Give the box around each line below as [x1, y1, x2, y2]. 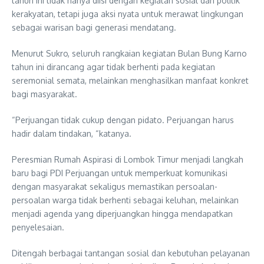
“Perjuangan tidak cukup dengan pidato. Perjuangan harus [12, 115, 234, 126]
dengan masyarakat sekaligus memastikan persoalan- [12, 181, 217, 192]
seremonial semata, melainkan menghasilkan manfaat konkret [12, 75, 249, 86]
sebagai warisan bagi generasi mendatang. [12, 22, 176, 33]
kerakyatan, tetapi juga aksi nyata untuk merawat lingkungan [12, 9, 243, 19]
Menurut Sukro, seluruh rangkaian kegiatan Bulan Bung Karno [12, 48, 247, 59]
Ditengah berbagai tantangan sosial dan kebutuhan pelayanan [12, 248, 250, 259]
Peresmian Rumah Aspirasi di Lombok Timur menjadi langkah [12, 154, 243, 165]
